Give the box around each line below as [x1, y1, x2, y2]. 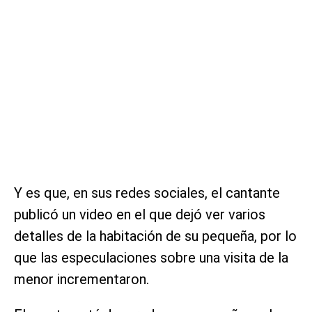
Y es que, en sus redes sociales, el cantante [14, 184, 280, 201]
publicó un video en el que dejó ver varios [14, 205, 265, 223]
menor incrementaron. [14, 270, 149, 288]
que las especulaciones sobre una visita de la [14, 249, 288, 266]
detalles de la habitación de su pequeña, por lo [14, 227, 297, 244]
